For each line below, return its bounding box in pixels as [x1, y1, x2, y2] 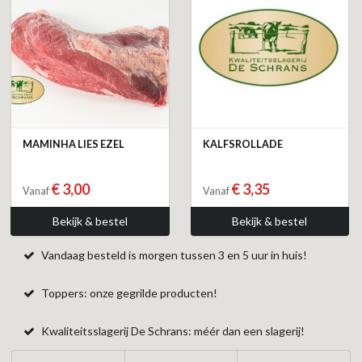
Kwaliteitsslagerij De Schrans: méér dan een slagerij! [39, 324, 305, 339]
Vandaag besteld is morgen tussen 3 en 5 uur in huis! [39, 248, 308, 263]
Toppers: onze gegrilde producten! [39, 286, 218, 301]
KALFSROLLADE [202, 137, 283, 150]
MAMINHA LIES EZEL [23, 137, 124, 150]
